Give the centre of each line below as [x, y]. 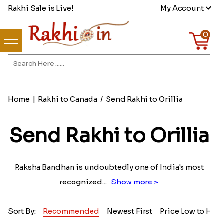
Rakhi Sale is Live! [40, 8]
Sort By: [21, 211]
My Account [182, 8]
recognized [81, 182]
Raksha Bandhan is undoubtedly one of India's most [109, 167]
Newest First [129, 211]
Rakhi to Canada [67, 99]
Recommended [71, 211]
